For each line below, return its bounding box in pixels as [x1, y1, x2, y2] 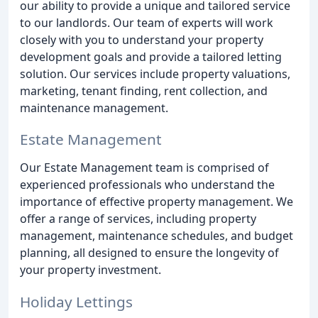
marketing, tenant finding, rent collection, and [20, 82, 268, 99]
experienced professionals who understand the [20, 177, 275, 193]
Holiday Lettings [20, 292, 133, 312]
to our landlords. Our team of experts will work [20, 14, 273, 31]
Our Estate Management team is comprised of [20, 160, 269, 176]
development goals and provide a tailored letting [20, 48, 282, 65]
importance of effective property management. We [20, 194, 293, 210]
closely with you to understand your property [20, 31, 263, 48]
